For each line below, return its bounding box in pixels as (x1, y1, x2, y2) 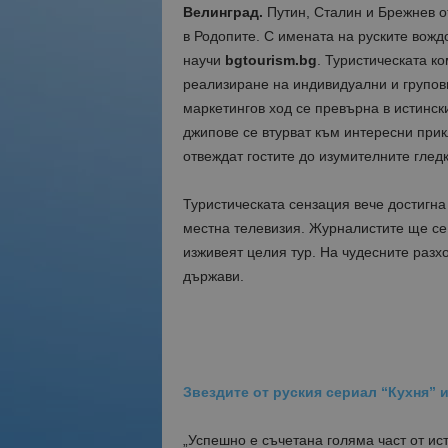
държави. (182, 268, 244, 284)
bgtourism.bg (224, 52, 317, 68)
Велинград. (182, 4, 263, 20)
